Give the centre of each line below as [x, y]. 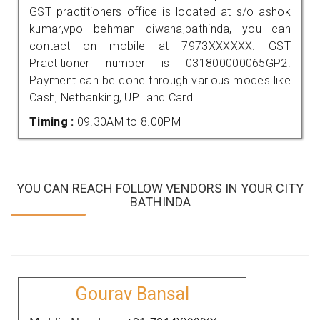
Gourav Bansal [132, 294]
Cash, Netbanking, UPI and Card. [113, 97]
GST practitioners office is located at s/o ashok [160, 11]
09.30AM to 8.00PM [129, 121]
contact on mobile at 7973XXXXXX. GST [160, 46]
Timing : [53, 121]
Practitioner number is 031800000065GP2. [160, 63]
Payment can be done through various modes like [160, 80]
